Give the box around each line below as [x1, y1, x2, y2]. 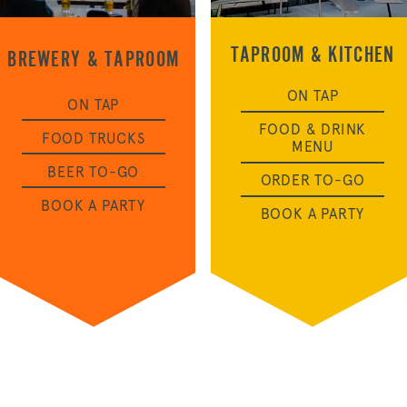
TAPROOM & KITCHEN [230, 41, 395, 66]
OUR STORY [121, 59, 300, 112]
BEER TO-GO [47, 163, 140, 181]
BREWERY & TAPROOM [7, 45, 180, 71]
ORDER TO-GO [260, 172, 365, 190]
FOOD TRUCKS [41, 129, 145, 147]
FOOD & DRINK [258, 121, 367, 139]
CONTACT [138, 232, 283, 284]
